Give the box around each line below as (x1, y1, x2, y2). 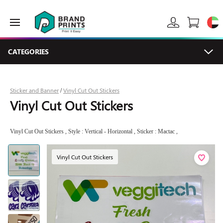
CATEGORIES (8, 47, 49, 56)
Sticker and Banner (10, 86, 59, 94)
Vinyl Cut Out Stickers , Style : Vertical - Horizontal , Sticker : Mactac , (10, 128, 178, 135)
